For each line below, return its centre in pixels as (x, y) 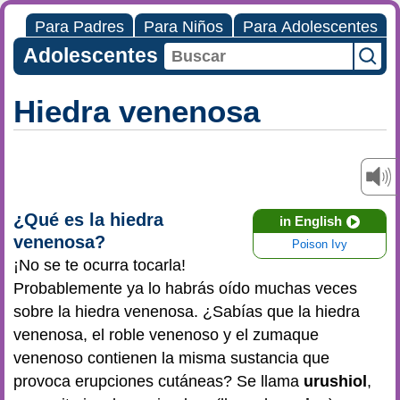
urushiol (335, 381)
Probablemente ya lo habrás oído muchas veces (185, 288)
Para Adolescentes (310, 27)
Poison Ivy (320, 245)
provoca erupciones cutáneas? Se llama (158, 381)
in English (311, 221)
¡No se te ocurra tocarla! (100, 265)
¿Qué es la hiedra (88, 220)
